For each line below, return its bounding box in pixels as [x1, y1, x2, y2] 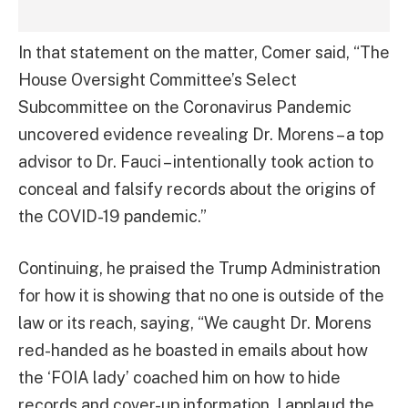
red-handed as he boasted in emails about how [18, 341, 368, 361]
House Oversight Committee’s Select [18, 69, 297, 89]
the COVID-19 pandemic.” [18, 206, 207, 226]
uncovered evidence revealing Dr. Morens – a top [18, 124, 383, 144]
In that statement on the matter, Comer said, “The [18, 42, 390, 62]
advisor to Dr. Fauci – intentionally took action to [18, 151, 373, 171]
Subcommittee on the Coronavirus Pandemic [18, 97, 352, 117]
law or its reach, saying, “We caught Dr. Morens [18, 313, 372, 333]
